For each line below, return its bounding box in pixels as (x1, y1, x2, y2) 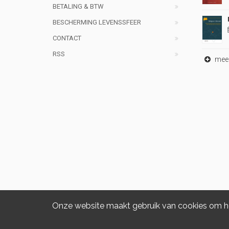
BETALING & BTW (53, 3, 104, 11)
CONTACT (53, 34, 81, 42)
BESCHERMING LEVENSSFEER (53, 18, 141, 27)
